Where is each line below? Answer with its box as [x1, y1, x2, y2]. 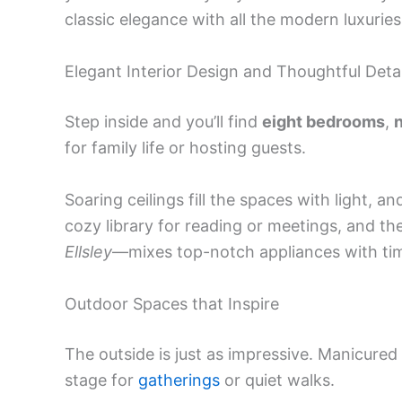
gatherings [138, 370, 220, 389]
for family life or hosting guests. [65, 137, 306, 157]
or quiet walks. [220, 370, 335, 389]
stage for [65, 370, 138, 389]
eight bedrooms [262, 111, 385, 131]
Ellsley [65, 241, 112, 261]
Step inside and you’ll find [65, 111, 262, 131]
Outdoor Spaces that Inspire [65, 293, 279, 313]
